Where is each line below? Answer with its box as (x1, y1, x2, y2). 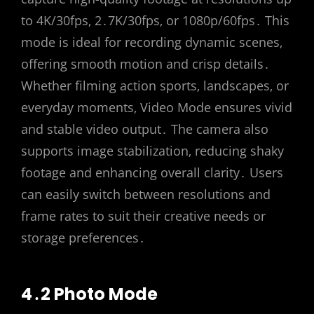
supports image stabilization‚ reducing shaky (21, 142, 284, 159)
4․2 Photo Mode (21, 282, 158, 306)
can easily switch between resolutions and (21, 185, 271, 203)
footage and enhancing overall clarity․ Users (21, 163, 283, 181)
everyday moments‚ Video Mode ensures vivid (21, 98, 292, 116)
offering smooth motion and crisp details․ (21, 55, 270, 72)
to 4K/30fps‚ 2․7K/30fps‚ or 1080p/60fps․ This (21, 11, 289, 29)
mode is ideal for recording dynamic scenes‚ (21, 33, 282, 50)
